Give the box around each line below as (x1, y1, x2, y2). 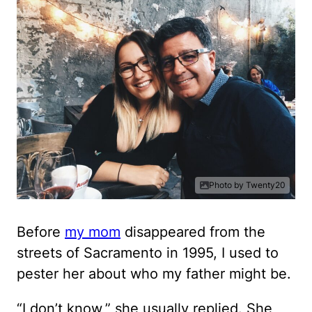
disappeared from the (120, 224, 265, 240)
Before (17, 224, 65, 240)
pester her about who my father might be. (17, 265, 291, 282)
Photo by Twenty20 (209, 180, 286, 190)
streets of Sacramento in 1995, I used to (17, 244, 279, 261)
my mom (65, 224, 120, 240)
